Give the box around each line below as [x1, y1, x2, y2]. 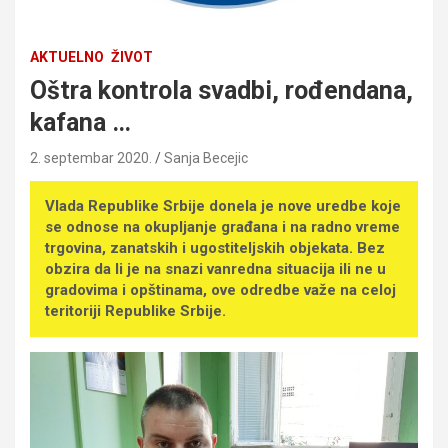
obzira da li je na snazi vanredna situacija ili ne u [45, 259, 386, 278]
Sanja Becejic [164, 149, 248, 166]
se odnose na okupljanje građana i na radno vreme [45, 217, 400, 236]
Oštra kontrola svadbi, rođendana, [30, 75, 413, 105]
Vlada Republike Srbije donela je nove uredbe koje [45, 196, 401, 215]
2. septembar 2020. [30, 149, 152, 166]
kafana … [30, 107, 131, 137]
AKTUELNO [30, 48, 104, 65]
